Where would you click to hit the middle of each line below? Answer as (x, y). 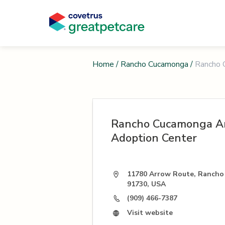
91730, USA (146, 184)
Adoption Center (154, 138)
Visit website (150, 213)
